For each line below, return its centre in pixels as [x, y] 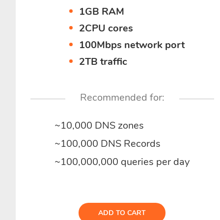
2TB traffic [103, 62]
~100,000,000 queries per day [122, 162]
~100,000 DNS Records [108, 144]
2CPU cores [106, 28]
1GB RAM [102, 12]
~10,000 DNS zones [99, 125]
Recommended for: [122, 97]
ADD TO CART [122, 213]
